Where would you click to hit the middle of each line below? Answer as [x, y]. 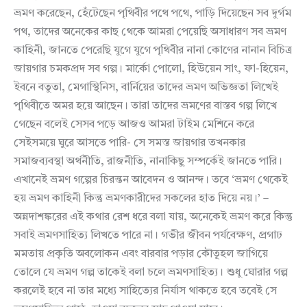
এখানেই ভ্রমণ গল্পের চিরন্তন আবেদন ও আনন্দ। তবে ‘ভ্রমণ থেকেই [151, 181]
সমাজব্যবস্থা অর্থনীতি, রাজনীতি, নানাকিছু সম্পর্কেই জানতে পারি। [148, 162]
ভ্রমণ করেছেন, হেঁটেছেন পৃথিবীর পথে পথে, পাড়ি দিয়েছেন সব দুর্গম [152, 14]
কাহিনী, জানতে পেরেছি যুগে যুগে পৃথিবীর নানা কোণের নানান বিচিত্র [153, 51]
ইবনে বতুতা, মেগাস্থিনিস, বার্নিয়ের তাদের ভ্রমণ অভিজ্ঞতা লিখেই [146, 88]
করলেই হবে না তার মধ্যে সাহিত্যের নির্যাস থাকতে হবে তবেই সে [145, 292]
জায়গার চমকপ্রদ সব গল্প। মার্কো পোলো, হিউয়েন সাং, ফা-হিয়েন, [151, 70]
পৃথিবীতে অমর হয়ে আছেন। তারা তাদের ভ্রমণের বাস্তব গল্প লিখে [145, 107]
